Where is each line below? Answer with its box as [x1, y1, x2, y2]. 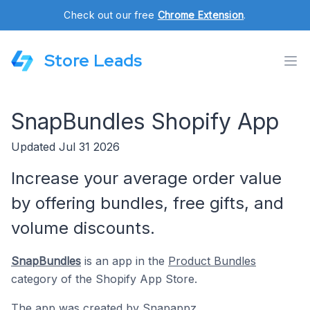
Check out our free [64, 9, 158, 21]
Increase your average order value [11, 168, 282, 188]
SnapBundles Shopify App [11, 108, 279, 135]
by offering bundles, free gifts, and [11, 193, 284, 213]
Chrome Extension [157, 9, 244, 21]
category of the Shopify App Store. [11, 272, 197, 286]
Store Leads [44, 50, 142, 71]
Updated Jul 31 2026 [11, 140, 120, 154]
